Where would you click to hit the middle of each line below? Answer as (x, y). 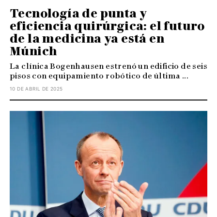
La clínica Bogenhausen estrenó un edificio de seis (108, 66)
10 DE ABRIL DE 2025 (36, 88)
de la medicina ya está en (87, 38)
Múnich (34, 51)
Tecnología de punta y (78, 13)
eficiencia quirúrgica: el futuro (107, 26)
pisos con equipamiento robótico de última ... (99, 76)
